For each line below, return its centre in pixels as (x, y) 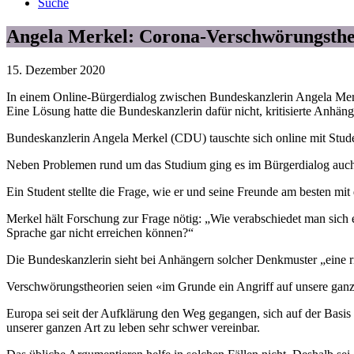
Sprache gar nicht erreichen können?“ (100, 232)
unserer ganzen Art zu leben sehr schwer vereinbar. (133, 327)
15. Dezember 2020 (56, 70)
